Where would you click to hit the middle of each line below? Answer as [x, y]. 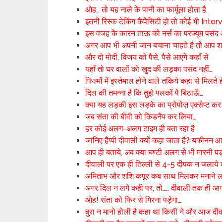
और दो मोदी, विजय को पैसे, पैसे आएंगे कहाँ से [147, 57]
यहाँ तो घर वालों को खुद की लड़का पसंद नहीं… [149, 69]
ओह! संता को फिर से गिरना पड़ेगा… [134, 200]
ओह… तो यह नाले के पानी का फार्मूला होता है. [147, 10]
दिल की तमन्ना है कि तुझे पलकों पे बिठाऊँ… [144, 93]
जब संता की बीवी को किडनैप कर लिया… [141, 117]
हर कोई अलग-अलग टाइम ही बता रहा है [140, 129]
